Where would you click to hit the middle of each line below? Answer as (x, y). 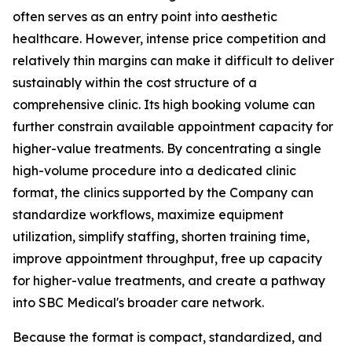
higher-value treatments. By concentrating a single (167, 148)
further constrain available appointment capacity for (173, 126)
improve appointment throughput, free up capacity (167, 258)
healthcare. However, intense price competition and (169, 38)
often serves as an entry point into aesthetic (145, 16)
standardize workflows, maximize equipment (148, 214)
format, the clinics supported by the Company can (163, 192)
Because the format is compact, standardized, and (167, 337)
